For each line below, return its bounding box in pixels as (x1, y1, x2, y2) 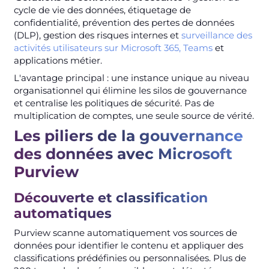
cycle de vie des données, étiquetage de (13, 4, 191, 16)
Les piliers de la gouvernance (13, 126, 243, 145)
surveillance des (181, 29, 252, 41)
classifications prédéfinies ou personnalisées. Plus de (13, 252, 246, 264)
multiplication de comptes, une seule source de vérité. (13, 109, 254, 121)
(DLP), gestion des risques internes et (13, 29, 181, 41)
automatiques (13, 205, 112, 222)
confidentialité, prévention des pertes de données (13, 16, 234, 28)
